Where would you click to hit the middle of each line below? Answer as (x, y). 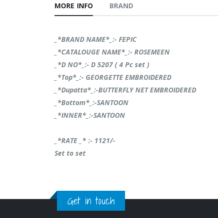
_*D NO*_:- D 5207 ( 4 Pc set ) (102, 65)
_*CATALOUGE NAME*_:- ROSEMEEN (112, 52)
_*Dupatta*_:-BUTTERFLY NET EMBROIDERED (125, 90)
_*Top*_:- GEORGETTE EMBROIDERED (113, 77)
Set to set (70, 153)
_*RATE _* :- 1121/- (85, 141)
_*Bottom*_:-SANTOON (91, 103)
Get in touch (91, 201)
